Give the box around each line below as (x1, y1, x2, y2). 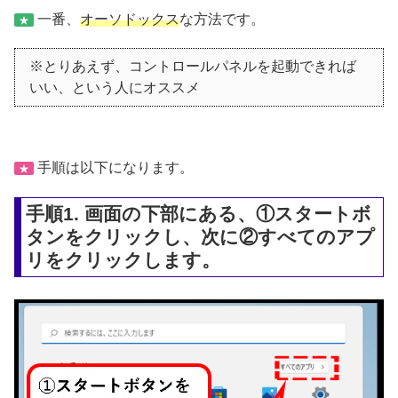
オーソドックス (80, 11, 179, 27)
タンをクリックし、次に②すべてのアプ (26, 226, 376, 247)
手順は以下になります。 (34, 159, 194, 175)
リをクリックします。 (26, 249, 221, 270)
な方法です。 (179, 11, 265, 27)
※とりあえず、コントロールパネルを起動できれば (29, 59, 356, 75)
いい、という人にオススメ (29, 80, 200, 96)
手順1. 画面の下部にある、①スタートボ (26, 203, 372, 224)
